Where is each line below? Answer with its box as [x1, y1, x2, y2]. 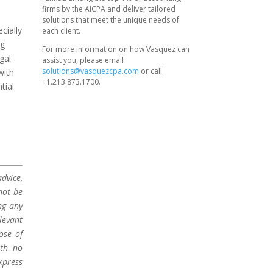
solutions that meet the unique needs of [41, 14, 179, 25]
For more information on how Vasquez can [41, 43, 190, 54]
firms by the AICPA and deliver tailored [41, 3, 175, 14]
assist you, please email [41, 54, 124, 65]
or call [138, 65, 162, 76]
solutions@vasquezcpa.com [41, 65, 139, 76]
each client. [41, 25, 80, 36]
